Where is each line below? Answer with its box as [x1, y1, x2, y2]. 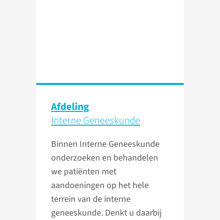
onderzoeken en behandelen [51, 152, 158, 165]
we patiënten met [51, 165, 116, 178]
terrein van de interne [51, 193, 131, 206]
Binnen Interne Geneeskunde [51, 138, 160, 151]
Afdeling [51, 99, 89, 114]
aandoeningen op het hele [51, 179, 149, 192]
